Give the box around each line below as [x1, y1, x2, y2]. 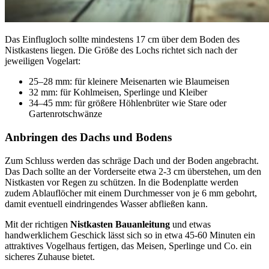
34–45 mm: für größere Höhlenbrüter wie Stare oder [29, 98, 226, 109]
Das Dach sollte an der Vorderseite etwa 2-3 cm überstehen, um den [5, 166, 261, 177]
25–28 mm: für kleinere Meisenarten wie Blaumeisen [29, 76, 229, 87]
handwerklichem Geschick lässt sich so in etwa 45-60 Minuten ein [5, 229, 255, 240]
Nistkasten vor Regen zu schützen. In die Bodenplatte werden [5, 177, 238, 187]
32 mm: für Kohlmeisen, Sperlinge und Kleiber [29, 87, 207, 98]
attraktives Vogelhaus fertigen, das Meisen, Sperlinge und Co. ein [5, 240, 252, 251]
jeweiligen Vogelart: [5, 56, 80, 67]
